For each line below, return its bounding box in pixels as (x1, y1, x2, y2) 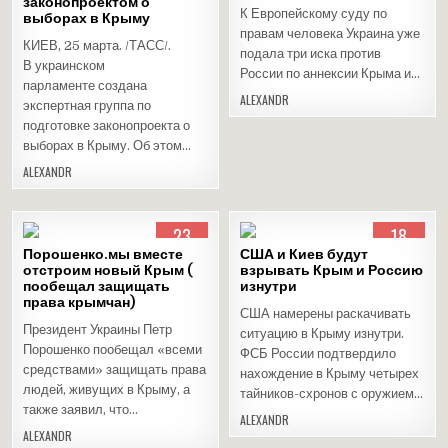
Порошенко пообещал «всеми (23, 342, 203, 357)
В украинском (23, 58, 106, 73)
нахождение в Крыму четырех (240, 366, 420, 381)
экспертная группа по (23, 98, 152, 113)
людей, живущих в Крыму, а (23, 382, 191, 397)
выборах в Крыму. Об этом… (23, 138, 192, 153)
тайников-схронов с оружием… (240, 386, 424, 401)
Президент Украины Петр (23, 322, 173, 337)
